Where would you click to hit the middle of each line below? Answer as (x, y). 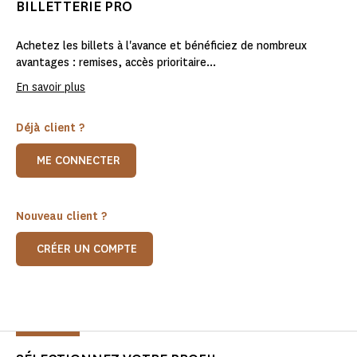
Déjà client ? (82, 128)
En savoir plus (51, 88)
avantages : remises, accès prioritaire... (116, 63)
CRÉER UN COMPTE (87, 249)
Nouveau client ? (61, 217)
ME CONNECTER (78, 161)
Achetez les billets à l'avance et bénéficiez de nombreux (161, 46)
